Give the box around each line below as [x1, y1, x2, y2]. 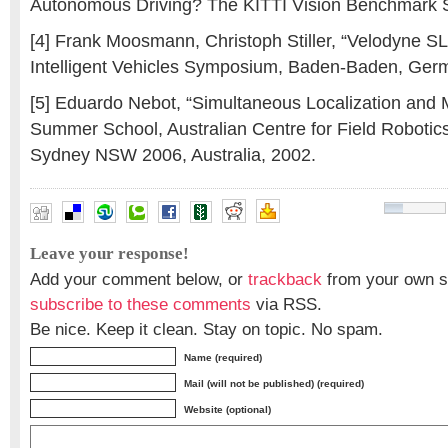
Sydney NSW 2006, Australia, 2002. [30, 145, 316, 165]
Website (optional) [184, 404, 271, 415]
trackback [248, 269, 322, 289]
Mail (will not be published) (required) [184, 378, 364, 389]
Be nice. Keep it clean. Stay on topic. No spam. [30, 319, 383, 339]
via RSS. [251, 294, 322, 314]
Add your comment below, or [30, 269, 248, 289]
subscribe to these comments [30, 294, 251, 314]
